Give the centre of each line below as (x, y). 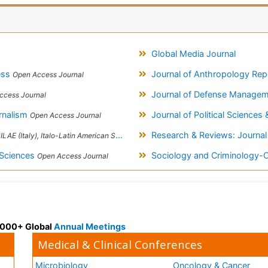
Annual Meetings (90, 227)
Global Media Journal (193, 54)
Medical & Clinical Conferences (120, 245)
